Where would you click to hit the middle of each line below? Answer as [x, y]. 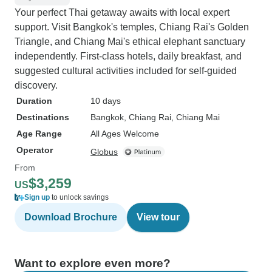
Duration [34, 101]
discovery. [36, 85]
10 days [106, 101]
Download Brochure [71, 217]
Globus [104, 152]
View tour [158, 217]
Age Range [39, 134]
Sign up [37, 197]
